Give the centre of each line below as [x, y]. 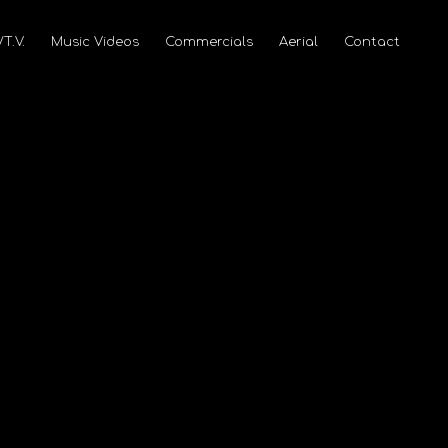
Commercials [209, 42]
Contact [372, 42]
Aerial [298, 42]
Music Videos [95, 42]
